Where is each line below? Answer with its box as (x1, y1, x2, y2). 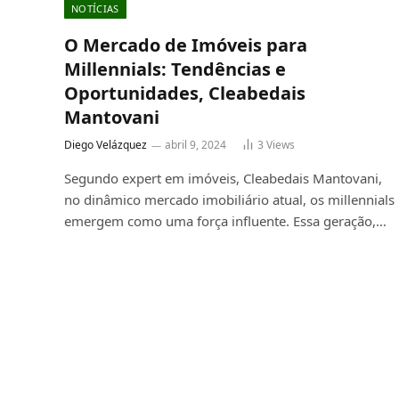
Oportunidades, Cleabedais (64, 80, 305, 105)
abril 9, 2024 (165, 136, 226, 152)
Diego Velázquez (64, 136, 147, 152)
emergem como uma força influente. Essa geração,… (64, 211, 387, 230)
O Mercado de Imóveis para (64, 32, 307, 57)
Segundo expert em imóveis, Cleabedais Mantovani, (64, 168, 382, 187)
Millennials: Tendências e (64, 56, 286, 81)
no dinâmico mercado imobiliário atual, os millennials (64, 190, 395, 208)
